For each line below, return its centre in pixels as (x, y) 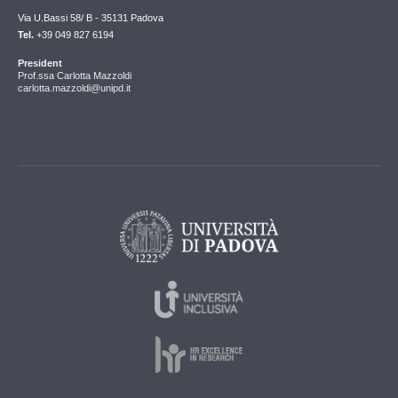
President (40, 64)
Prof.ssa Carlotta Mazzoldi (75, 76)
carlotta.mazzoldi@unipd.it (74, 88)
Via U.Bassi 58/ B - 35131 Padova (91, 18)
